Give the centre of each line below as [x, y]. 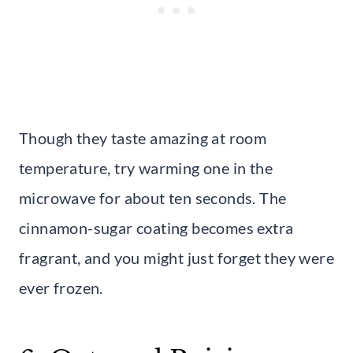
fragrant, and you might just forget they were [176, 257]
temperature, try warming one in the [146, 167]
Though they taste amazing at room [143, 137]
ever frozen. [61, 287]
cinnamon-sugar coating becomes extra [156, 227]
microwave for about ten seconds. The [153, 197]
